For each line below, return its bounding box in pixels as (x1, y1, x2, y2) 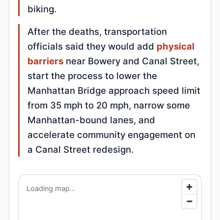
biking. (27, 3, 57, 15)
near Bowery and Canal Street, (63, 55, 200, 67)
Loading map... (27, 184, 76, 193)
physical (157, 41, 195, 52)
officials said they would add (27, 41, 157, 52)
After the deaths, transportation (27, 26, 167, 37)
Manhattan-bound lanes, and (27, 114, 156, 126)
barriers (27, 55, 64, 67)
